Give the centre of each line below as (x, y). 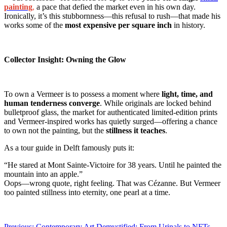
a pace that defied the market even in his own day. (115, 7)
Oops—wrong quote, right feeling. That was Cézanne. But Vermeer (112, 183)
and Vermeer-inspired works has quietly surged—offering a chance (111, 121)
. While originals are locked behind (156, 103)
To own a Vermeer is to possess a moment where (83, 94)
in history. (188, 25)
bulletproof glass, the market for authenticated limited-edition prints (111, 112)
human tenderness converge (52, 103)
